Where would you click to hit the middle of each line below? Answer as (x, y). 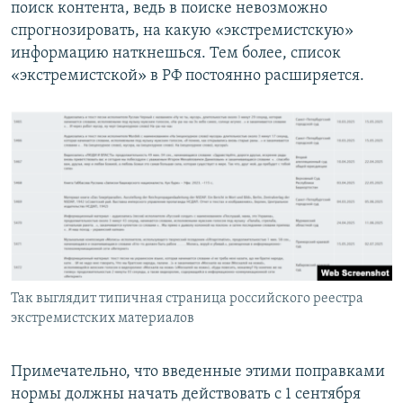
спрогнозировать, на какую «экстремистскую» (182, 31)
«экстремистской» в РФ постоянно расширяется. (188, 76)
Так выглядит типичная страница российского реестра (187, 299)
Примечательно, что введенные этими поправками (198, 372)
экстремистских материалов (103, 319)
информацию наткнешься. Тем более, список (176, 54)
